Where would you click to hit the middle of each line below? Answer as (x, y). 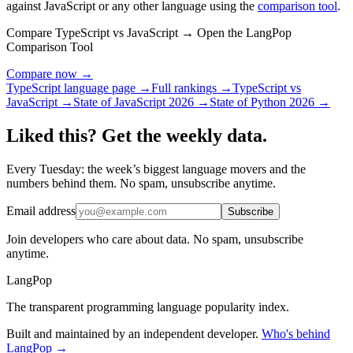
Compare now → (50, 74)
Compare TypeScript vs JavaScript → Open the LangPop (149, 33)
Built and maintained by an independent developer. (132, 334)
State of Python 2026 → (270, 102)
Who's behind (296, 334)
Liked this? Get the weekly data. (137, 136)
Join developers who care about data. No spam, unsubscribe (155, 240)
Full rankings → (192, 88)
